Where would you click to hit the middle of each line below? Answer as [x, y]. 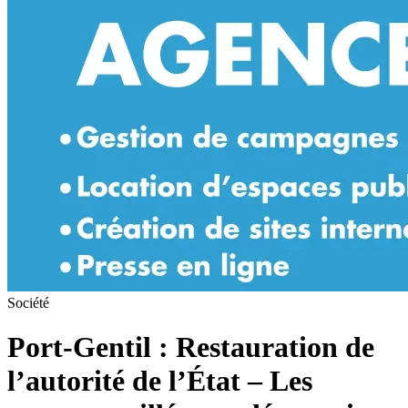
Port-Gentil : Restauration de [191, 347]
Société [28, 302]
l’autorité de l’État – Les [160, 381]
